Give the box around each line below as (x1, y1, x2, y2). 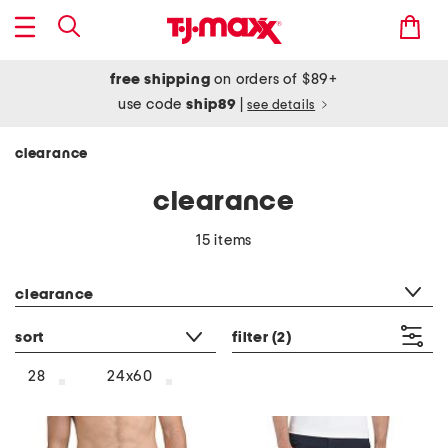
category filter (14, 262, 109, 276)
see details (247, 99, 316, 112)
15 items (195, 233, 253, 248)
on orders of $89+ (210, 72, 338, 87)
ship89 (186, 97, 240, 112)
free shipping (110, 72, 211, 87)
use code (117, 97, 187, 112)
